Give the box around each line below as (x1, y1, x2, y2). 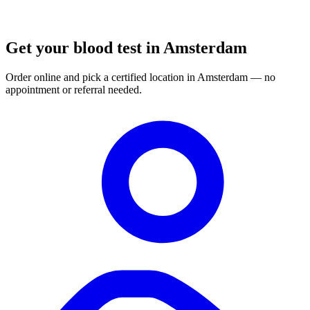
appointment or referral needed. (6, 83, 142, 95)
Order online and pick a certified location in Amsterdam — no (6, 71, 275, 83)
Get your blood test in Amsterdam (6, 38, 247, 57)
